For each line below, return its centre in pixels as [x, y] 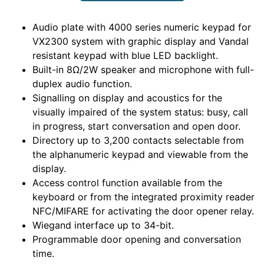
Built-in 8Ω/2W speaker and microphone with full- [143, 69]
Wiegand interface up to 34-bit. [103, 225]
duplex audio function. [82, 83]
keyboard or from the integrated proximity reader [143, 197]
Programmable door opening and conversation [137, 239]
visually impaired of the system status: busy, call [140, 112]
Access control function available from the [127, 182]
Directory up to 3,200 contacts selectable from [138, 140]
